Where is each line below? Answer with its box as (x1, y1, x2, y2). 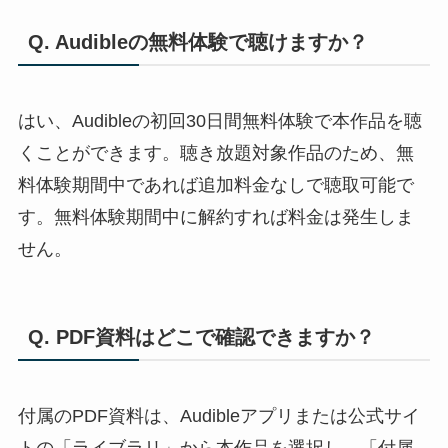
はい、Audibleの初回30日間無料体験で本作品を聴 (17, 111, 422, 132)
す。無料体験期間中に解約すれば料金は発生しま (17, 207, 414, 228)
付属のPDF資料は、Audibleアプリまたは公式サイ (17, 406, 420, 427)
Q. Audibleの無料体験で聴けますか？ (27, 30, 368, 53)
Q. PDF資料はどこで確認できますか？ (27, 326, 375, 349)
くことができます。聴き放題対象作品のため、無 (17, 143, 414, 164)
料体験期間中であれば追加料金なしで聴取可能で (17, 175, 414, 196)
